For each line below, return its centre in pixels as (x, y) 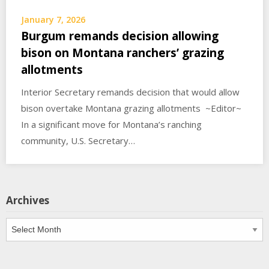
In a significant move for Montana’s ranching (111, 125)
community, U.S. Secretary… (78, 141)
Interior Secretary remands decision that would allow (130, 92)
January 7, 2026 (53, 20)
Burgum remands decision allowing (120, 36)
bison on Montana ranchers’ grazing (122, 53)
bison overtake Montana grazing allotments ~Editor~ (134, 108)
